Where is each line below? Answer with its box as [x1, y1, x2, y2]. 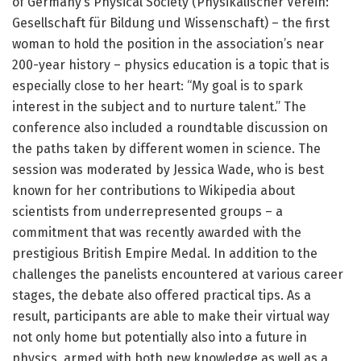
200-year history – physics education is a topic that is [12, 57, 330, 73]
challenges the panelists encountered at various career [12, 267, 343, 283]
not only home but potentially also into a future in [12, 330, 307, 346]
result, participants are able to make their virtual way [12, 309, 330, 325]
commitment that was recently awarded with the [12, 225, 301, 241]
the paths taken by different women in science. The [12, 141, 321, 157]
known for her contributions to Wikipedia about [12, 183, 295, 199]
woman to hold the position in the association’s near [12, 36, 324, 52]
